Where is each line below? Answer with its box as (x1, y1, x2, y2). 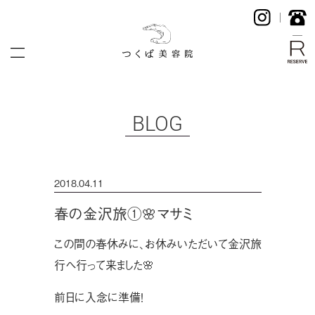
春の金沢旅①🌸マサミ (53, 202, 193, 224)
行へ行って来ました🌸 (53, 256, 154, 274)
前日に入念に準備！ (53, 288, 143, 306)
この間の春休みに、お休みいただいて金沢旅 (53, 235, 262, 252)
